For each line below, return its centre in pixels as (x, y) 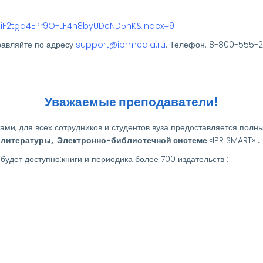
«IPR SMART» (233, 140)
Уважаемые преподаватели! (131, 102)
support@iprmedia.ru (121, 44)
